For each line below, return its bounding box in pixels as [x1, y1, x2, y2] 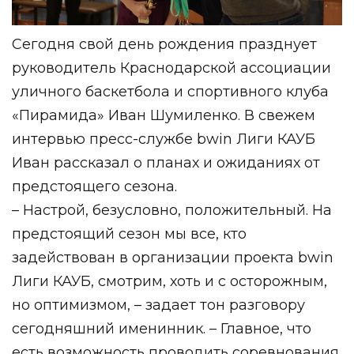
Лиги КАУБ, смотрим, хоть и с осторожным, [12, 272, 327, 290]
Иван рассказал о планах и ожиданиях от [12, 153, 320, 171]
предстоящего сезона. [12, 177, 177, 195]
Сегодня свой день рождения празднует [12, 35, 317, 53]
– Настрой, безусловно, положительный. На [12, 201, 332, 219]
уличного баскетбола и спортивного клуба [12, 82, 329, 100]
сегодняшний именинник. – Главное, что [12, 319, 311, 337]
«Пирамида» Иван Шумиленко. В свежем [12, 106, 315, 124]
